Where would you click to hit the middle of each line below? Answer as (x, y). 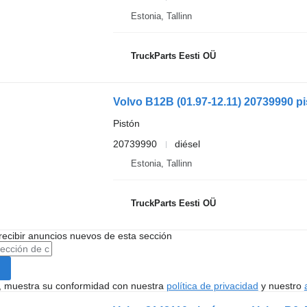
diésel (187, 144)
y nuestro (281, 286)
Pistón (126, 123)
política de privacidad (212, 286)
